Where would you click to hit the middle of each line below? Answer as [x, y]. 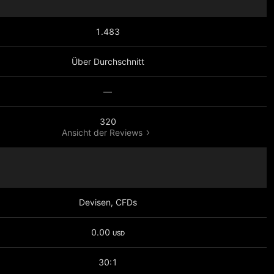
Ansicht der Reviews [102, 132]
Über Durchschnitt [108, 61]
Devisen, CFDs [108, 202]
